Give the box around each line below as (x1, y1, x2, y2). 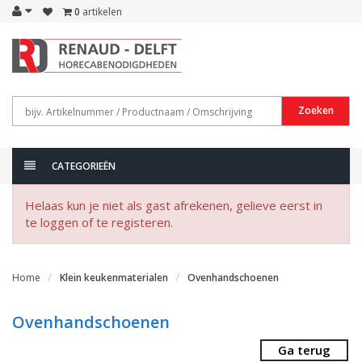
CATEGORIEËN (52, 159, 116, 173)
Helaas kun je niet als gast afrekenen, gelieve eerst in (25, 197, 322, 213)
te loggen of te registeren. (25, 214, 173, 230)
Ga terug (278, 342, 330, 358)
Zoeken (297, 103, 334, 117)
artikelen (80, 5, 122, 19)
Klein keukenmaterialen (60, 271, 168, 284)
